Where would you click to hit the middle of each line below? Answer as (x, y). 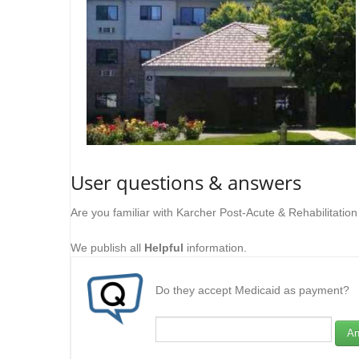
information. (215, 248)
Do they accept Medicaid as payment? (252, 290)
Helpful (164, 248)
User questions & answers (186, 182)
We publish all (107, 248)
